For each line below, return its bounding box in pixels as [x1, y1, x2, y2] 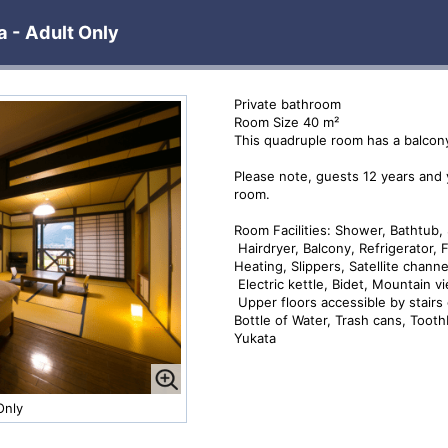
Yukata [233, 329, 276, 346]
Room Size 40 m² [233, 113, 339, 130]
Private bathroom [233, 95, 341, 112]
